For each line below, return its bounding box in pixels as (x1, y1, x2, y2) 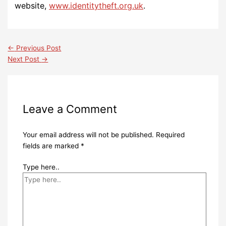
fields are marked (22, 141, 81, 150)
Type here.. (22, 163, 60, 172)
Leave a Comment (22, 102, 117, 116)
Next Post (8, 55, 42, 64)
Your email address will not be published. (22, 130, 154, 139)
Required (155, 130, 185, 139)
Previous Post (14, 44, 62, 52)
